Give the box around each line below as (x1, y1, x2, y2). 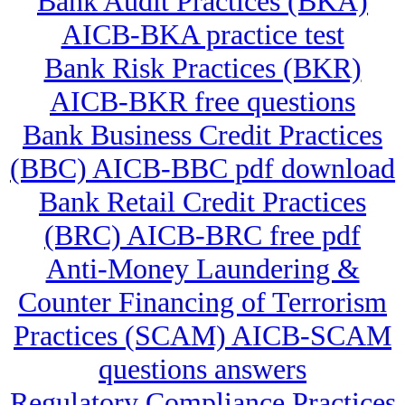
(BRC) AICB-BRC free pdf (44, 219, 361, 252)
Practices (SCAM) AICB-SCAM (14, 319, 391, 353)
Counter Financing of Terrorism (18, 286, 387, 319)
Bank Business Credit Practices (23, 118, 382, 152)
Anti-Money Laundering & (45, 252, 360, 286)
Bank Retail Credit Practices (39, 185, 366, 219)
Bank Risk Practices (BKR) (43, 52, 362, 85)
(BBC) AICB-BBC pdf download (10, 152, 395, 185)
